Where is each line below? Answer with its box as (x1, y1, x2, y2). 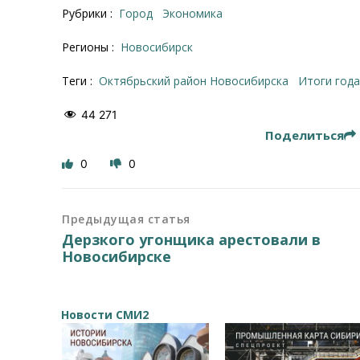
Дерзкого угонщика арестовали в (62, 229, 321, 249)
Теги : (62, 72, 96, 88)
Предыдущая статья (62, 211, 190, 227)
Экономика (170, 5, 223, 21)
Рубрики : (62, 5, 117, 21)
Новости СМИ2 (61, 306, 149, 322)
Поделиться (264, 126, 344, 143)
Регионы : (62, 39, 118, 55)
